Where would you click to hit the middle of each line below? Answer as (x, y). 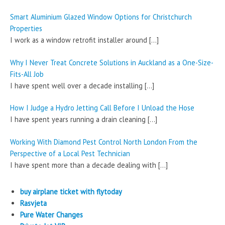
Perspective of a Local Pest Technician (70, 153)
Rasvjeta (33, 203)
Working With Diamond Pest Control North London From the (104, 142)
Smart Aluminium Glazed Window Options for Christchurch (101, 17)
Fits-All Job (27, 74)
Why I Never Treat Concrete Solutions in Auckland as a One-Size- (112, 62)
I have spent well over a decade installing (77, 85)
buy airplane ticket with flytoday (71, 191)
